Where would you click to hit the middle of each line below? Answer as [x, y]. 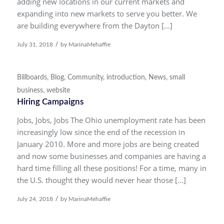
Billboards [32, 77]
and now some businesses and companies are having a [111, 156]
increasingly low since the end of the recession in [101, 132]
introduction [125, 77]
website [58, 90]
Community [85, 77]
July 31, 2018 [35, 44]
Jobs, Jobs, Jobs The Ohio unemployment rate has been [111, 120]
